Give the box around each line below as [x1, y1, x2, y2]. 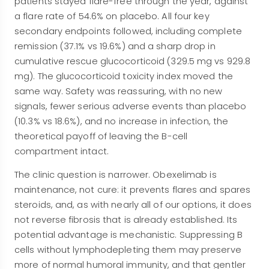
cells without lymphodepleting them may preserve [14, 243, 241, 256]
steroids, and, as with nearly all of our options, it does [14, 198, 252, 211]
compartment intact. [14, 145, 109, 157]
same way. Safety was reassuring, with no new [14, 85, 223, 97]
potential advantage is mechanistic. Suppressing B [14, 228, 243, 241]
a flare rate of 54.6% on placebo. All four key [14, 10, 210, 22]
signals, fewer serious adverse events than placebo [14, 100, 247, 112]
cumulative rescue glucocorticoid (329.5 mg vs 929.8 [14, 55, 251, 67]
